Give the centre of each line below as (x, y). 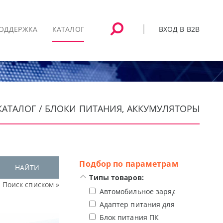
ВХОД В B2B (179, 29)
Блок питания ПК (129, 217)
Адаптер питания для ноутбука (153, 204)
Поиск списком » (31, 184)
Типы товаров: (116, 177)
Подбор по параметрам (129, 164)
